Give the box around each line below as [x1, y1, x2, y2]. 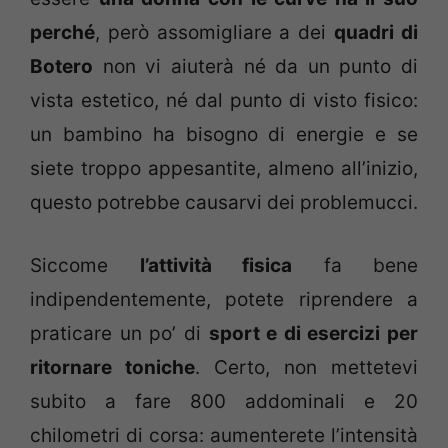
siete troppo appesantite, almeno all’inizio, [30, 157, 418, 181]
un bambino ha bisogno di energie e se [30, 123, 418, 147]
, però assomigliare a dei [95, 21, 335, 45]
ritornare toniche [30, 355, 195, 379]
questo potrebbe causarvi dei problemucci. [30, 191, 418, 215]
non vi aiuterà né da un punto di [93, 55, 418, 79]
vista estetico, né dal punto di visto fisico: [30, 89, 418, 113]
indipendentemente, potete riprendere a [30, 287, 418, 311]
